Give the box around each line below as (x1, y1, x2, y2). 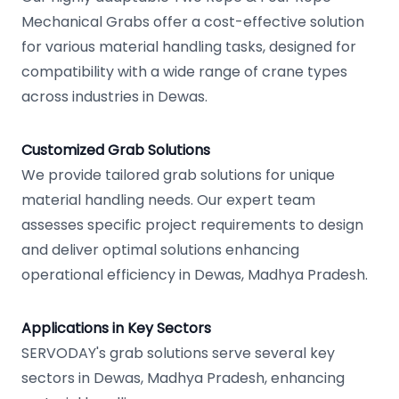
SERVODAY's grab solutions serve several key (21, 343, 335, 363)
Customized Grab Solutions (21, 140, 210, 160)
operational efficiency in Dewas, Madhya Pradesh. (21, 265, 368, 285)
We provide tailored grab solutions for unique (21, 165, 335, 185)
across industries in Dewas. (21, 86, 208, 107)
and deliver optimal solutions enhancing (21, 240, 299, 260)
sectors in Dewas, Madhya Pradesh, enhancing (21, 368, 345, 388)
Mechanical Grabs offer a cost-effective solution (21, 12, 364, 32)
